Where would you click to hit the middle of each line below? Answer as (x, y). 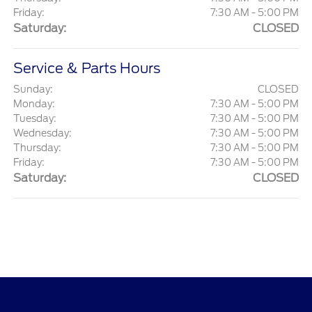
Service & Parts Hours (87, 69)
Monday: (34, 104)
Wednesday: (43, 133)
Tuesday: (35, 119)
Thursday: (38, 148)
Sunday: (33, 89)
